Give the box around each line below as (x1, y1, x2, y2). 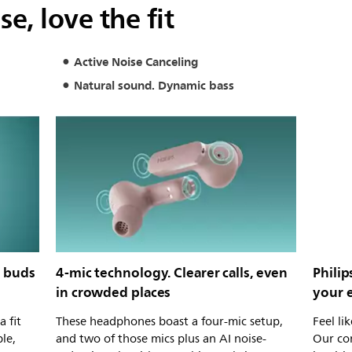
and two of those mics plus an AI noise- (56, 328, 266, 349)
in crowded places (56, 280, 171, 304)
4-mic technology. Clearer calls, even (56, 260, 288, 284)
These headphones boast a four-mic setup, (56, 311, 283, 332)
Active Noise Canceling (73, 52, 198, 72)
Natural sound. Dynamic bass (73, 75, 234, 96)
